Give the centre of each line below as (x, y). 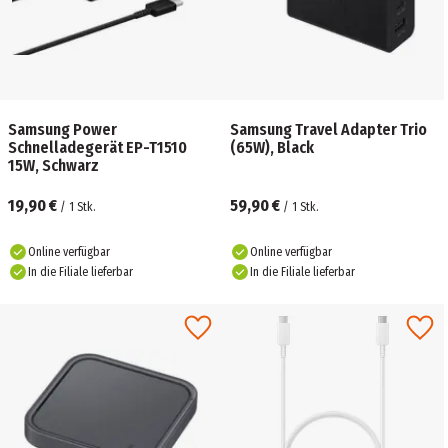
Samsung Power (62, 129)
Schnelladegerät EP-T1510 (98, 147)
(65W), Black (272, 147)
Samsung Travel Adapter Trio (328, 129)
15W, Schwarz (53, 165)
